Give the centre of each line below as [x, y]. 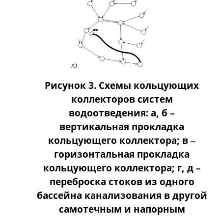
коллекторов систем [122, 99]
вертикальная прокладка [122, 127]
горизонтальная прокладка [122, 154]
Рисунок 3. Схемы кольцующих [122, 85]
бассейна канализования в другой [122, 195]
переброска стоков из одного [122, 182]
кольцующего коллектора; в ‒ [122, 140]
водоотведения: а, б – [122, 113]
